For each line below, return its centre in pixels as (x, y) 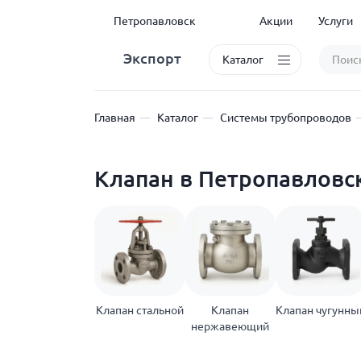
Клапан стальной (139, 310)
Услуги (336, 21)
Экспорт (152, 58)
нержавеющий (230, 326)
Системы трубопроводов (286, 118)
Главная (115, 118)
